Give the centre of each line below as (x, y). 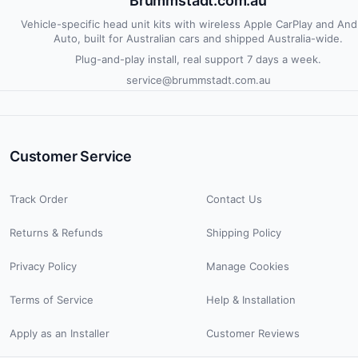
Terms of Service (52, 300)
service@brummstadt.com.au (198, 80)
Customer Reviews (253, 334)
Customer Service (71, 157)
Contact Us (234, 199)
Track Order (39, 199)
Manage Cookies (248, 267)
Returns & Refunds (56, 233)
